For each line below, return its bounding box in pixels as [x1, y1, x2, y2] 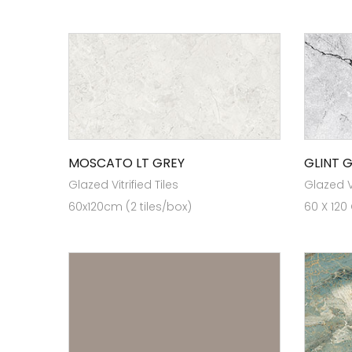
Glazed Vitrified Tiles [68, 177, 178, 192]
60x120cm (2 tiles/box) [68, 199, 192, 214]
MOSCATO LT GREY [68, 154, 185, 172]
